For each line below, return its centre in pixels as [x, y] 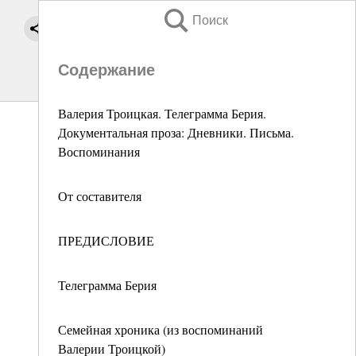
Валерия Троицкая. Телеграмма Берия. [162, 113]
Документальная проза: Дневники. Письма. [176, 132]
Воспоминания [99, 151]
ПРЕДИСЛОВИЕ [106, 240]
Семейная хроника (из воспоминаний [161, 329]
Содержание [106, 70]
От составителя [100, 196]
